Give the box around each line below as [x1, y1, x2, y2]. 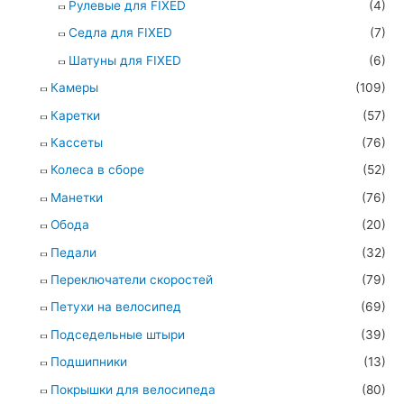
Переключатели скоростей [50, 271, 213, 287]
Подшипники [50, 354, 127, 370]
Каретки [50, 107, 100, 123]
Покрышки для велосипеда [50, 381, 216, 397]
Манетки [50, 189, 103, 205]
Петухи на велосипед [50, 299, 181, 315]
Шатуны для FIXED [69, 52, 181, 68]
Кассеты [50, 134, 103, 150]
